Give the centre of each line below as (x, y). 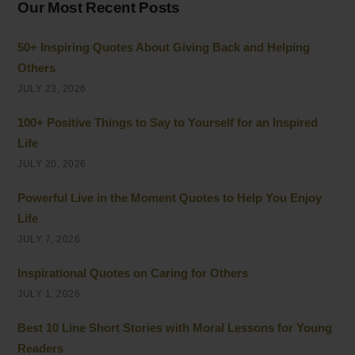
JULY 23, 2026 (52, 89)
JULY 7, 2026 (49, 240)
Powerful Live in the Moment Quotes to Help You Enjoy (170, 198)
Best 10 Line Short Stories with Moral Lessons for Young (175, 328)
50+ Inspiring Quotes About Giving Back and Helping (164, 48)
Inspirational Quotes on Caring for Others (133, 273)
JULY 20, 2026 (52, 164)
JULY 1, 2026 (49, 294)
